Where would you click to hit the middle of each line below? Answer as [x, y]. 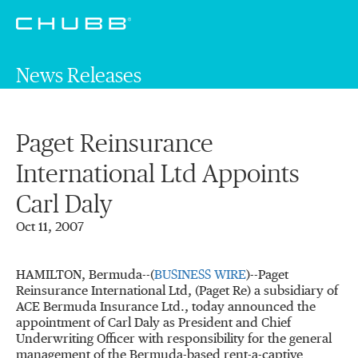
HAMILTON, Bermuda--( [85, 276]
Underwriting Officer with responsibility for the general [174, 340]
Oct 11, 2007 [50, 228]
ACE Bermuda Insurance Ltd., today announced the [166, 308]
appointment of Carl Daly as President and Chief [153, 324]
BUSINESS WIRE [200, 276]
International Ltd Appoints [158, 174]
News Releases [79, 76]
